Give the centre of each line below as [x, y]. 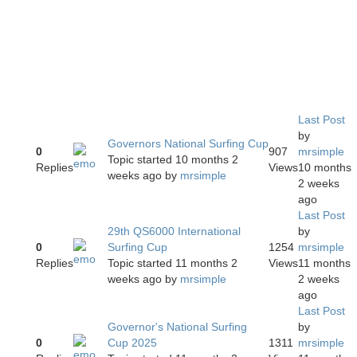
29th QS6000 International [174, 231]
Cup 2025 [132, 343]
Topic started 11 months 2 [173, 263]
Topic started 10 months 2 [173, 160]
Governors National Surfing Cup [188, 144]
